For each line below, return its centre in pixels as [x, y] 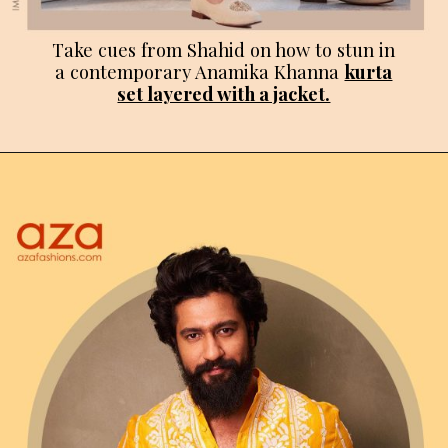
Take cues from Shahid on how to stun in [224, 49]
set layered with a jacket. [224, 93]
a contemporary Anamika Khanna [200, 71]
